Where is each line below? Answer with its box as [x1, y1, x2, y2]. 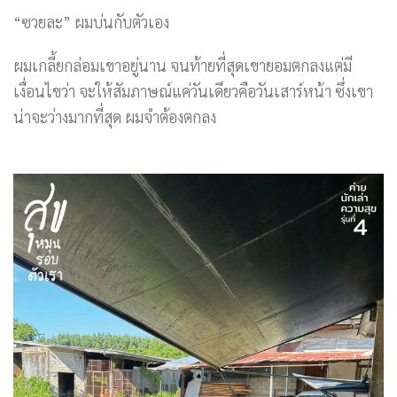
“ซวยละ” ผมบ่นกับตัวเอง [13, 12, 169, 32]
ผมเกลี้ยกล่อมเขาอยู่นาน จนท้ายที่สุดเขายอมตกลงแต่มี [13, 55, 352, 75]
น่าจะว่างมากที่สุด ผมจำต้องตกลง [13, 106, 216, 127]
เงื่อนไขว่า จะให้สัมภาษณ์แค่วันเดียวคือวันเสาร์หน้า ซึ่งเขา [13, 81, 373, 101]
